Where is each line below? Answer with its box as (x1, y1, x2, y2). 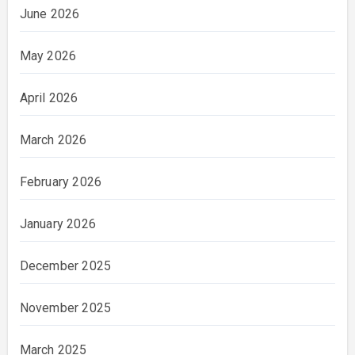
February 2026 (19, 174, 102, 189)
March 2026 (19, 132, 87, 147)
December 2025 (19, 258, 112, 273)
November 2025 (19, 300, 112, 315)
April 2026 (19, 90, 78, 105)
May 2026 (19, 48, 77, 63)
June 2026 (19, 6, 80, 21)
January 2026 (19, 216, 96, 231)
